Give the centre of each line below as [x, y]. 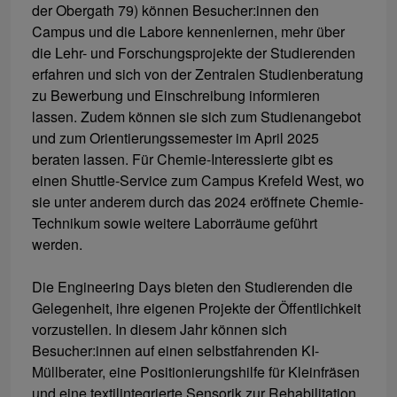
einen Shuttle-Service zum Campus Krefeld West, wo [198, 180]
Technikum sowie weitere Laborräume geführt [175, 222]
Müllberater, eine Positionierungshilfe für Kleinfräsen [196, 371]
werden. [57, 244]
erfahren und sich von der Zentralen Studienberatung [198, 74]
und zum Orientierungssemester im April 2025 [175, 137]
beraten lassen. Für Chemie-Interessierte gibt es [183, 159]
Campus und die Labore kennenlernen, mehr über [188, 31]
